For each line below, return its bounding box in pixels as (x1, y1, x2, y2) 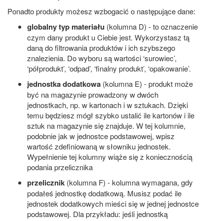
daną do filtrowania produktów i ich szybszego (27, 42, 175, 53)
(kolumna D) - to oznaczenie (105, 21, 198, 32)
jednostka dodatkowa (27, 78, 101, 89)
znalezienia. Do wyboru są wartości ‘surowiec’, (27, 52, 177, 63)
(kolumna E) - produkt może (101, 78, 193, 89)
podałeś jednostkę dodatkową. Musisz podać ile (27, 187, 182, 198)
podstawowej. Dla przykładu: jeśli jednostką (27, 208, 168, 219)
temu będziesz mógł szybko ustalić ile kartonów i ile (27, 110, 194, 120)
